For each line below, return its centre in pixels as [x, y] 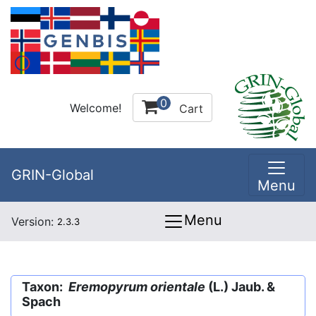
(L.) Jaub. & [240, 287]
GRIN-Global [53, 175]
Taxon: [45, 287]
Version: [34, 221]
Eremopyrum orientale [137, 287]
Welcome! [96, 108]
